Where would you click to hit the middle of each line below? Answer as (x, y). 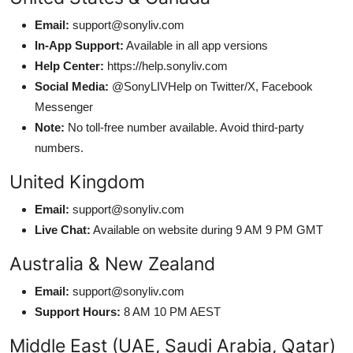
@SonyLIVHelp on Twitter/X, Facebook (211, 86)
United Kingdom (77, 181)
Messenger (64, 106)
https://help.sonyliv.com (166, 65)
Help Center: (69, 65)
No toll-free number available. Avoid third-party (184, 127)
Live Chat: (63, 229)
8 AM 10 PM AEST (171, 311)
